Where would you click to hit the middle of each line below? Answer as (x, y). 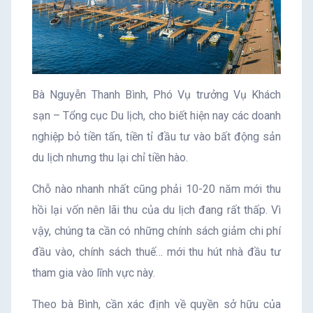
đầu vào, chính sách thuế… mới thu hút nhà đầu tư (156, 252)
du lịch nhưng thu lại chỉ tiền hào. (110, 157)
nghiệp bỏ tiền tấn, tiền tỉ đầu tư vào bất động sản (156, 136)
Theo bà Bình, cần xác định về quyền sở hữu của (156, 304)
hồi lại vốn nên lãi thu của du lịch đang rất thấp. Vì (156, 210)
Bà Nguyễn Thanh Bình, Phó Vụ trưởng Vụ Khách (156, 94)
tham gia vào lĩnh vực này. (94, 272)
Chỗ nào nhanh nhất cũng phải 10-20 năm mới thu (156, 189)
